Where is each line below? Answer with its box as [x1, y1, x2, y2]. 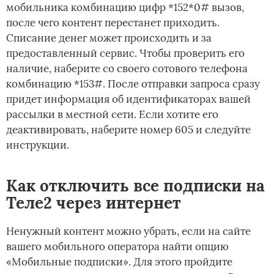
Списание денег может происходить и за [6, 31, 212, 45]
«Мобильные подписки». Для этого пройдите [6, 255, 232, 269]
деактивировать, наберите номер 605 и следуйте [6, 123, 251, 137]
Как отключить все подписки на [6, 176, 265, 196]
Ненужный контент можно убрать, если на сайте [6, 224, 251, 239]
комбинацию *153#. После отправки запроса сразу [6, 77, 260, 91]
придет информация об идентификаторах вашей [6, 92, 251, 106]
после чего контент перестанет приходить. [6, 16, 220, 30]
